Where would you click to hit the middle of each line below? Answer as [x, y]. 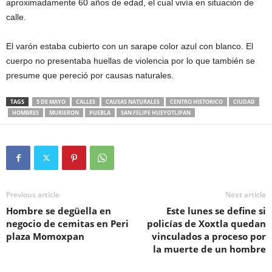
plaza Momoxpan [45, 236]
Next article [246, 195]
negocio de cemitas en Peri [67, 223]
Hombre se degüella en [59, 211]
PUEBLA [100, 113]
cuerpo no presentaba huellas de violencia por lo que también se [131, 61]
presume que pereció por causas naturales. [90, 75]
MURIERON [64, 113]
